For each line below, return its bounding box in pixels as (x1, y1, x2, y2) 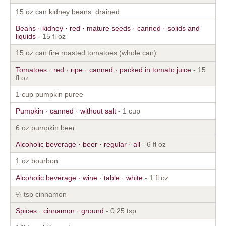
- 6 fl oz (140, 140, 166, 148)
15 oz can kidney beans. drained (16, 7, 120, 16)
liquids (16, 32, 36, 40)
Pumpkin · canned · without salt (16, 106, 116, 115)
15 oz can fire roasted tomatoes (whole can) (16, 48, 156, 57)
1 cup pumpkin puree (16, 90, 83, 98)
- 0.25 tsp (104, 206, 136, 215)
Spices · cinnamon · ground (16, 206, 104, 215)
